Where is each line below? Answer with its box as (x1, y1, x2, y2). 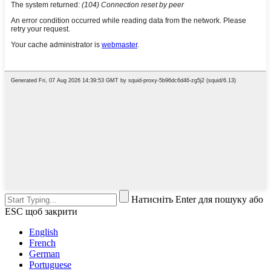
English (29, 227, 58, 238)
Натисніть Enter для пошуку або (131, 194, 263, 205)
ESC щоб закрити (5, 206, 77, 217)
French (29, 238, 56, 249)
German (29, 249, 60, 260)
